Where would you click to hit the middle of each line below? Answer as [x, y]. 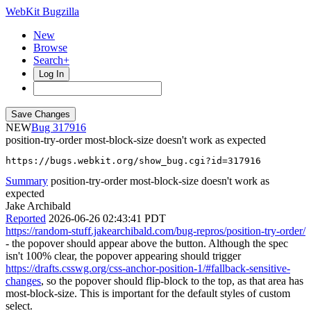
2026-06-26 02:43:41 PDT [107, 218]
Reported [26, 218]
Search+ [51, 60]
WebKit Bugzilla [42, 11]
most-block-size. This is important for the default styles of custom [148, 293]
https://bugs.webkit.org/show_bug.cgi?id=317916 [133, 161]
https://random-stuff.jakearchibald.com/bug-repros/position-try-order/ [155, 231]
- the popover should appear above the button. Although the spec [147, 243]
